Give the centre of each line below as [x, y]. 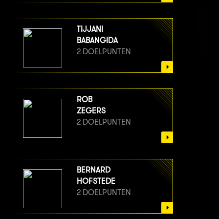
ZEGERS [91, 111]
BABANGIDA [97, 41]
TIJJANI [90, 29]
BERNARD [94, 170]
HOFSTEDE [96, 181]
